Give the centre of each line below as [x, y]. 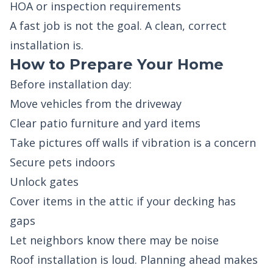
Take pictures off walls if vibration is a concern [133, 143]
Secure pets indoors [62, 162]
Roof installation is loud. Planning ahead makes [134, 260]
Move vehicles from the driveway [96, 104]
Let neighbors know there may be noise [114, 240]
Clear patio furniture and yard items [105, 123]
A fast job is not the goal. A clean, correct [118, 26]
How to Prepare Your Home [117, 64]
